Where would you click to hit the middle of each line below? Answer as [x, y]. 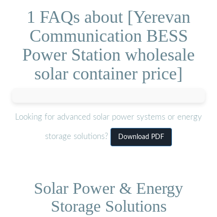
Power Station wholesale [108, 54]
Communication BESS [108, 36]
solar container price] [108, 73]
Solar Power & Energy [108, 188]
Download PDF [141, 137]
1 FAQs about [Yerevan [108, 17]
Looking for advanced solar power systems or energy [108, 117]
